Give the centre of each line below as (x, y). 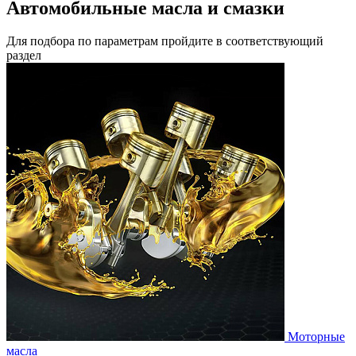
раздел (24, 56)
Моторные (316, 337)
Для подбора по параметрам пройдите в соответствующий (165, 41)
